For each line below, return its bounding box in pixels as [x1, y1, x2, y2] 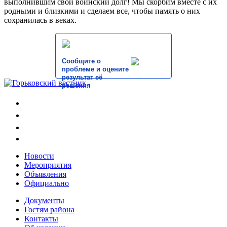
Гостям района [24, 205, 74, 214]
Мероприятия [24, 160, 71, 169]
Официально [24, 178, 69, 187]
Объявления [24, 169, 66, 178]
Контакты [24, 214, 58, 223]
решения [62, 81, 91, 89]
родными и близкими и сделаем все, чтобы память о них [4, 6, 200, 15]
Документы [24, 196, 64, 205]
